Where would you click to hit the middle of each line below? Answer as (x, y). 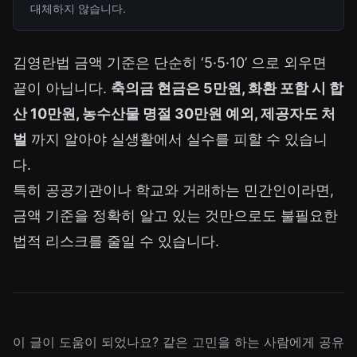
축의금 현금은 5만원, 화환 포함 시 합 (227, 88)
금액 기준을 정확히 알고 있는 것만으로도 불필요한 (175, 216)
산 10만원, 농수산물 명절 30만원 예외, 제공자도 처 (174, 114)
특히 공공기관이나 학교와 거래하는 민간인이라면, (173, 190)
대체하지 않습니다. (78, 9)
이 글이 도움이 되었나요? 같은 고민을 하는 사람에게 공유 (178, 342)
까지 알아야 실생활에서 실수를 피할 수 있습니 (177, 139)
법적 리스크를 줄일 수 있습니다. (116, 241)
